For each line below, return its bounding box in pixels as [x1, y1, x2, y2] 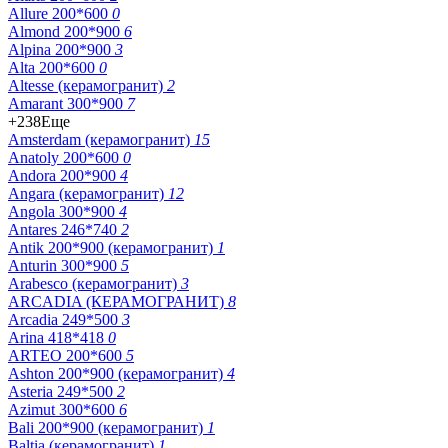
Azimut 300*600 [8, 400, 119, 418]
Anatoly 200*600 [8, 148, 123, 166]
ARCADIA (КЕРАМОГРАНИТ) [8, 292, 228, 310]
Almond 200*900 [8, 22, 124, 40]
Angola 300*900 [8, 202, 119, 220]
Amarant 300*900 [8, 94, 127, 112]
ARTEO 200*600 [8, 346, 126, 364]
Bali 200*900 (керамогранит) [8, 418, 207, 436]
